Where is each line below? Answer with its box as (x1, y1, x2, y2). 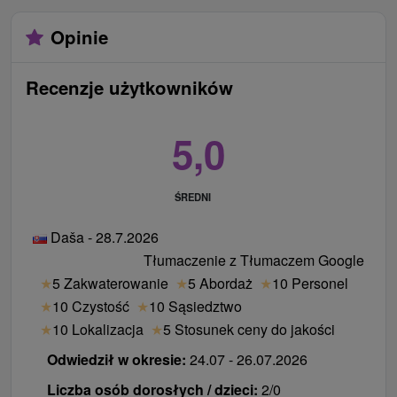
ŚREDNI (175, 189, 212, 204)
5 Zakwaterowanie (52, 273, 168, 294)
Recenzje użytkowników (26, 74, 233, 100)
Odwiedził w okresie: (47, 349, 186, 370)
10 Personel (272, 273, 348, 294)
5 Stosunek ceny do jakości (163, 319, 335, 340)
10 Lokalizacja (52, 319, 144, 340)
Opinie (51, 23, 108, 50)
